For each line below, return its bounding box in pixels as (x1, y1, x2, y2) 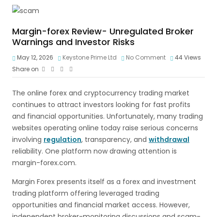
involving (12, 135, 44, 144)
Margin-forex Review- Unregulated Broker (12, 25, 194, 37)
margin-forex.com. (12, 158, 77, 168)
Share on (12, 65, 39, 73)
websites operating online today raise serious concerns (12, 123, 198, 133)
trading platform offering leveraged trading (12, 188, 159, 198)
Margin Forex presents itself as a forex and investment (12, 177, 196, 186)
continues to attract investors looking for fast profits (12, 100, 190, 109)
